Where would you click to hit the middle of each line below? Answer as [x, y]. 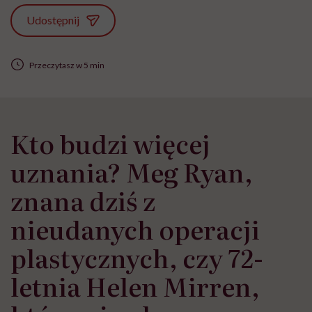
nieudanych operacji [135, 229]
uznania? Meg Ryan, [132, 172]
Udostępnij [53, 20]
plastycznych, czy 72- [137, 258]
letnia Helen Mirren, [135, 286]
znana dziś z [83, 201]
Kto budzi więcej [110, 143]
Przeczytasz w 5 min [67, 65]
